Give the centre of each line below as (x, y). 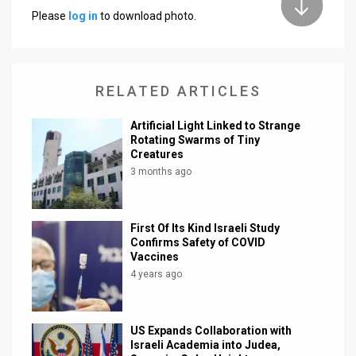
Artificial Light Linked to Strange (216, 125)
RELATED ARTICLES (178, 91)
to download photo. (147, 16)
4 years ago (157, 274)
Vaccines (155, 256)
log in (83, 16)
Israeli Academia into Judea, (206, 344)
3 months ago (161, 171)
